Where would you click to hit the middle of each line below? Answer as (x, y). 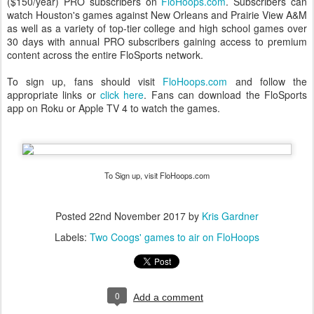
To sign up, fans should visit (85, 81)
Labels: (72, 237)
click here (122, 95)
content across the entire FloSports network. (105, 55)
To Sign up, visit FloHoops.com (157, 175)
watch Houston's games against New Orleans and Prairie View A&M (157, 15)
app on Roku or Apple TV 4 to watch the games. (114, 108)
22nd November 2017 (137, 216)
